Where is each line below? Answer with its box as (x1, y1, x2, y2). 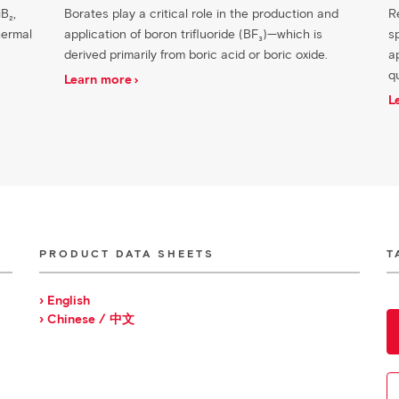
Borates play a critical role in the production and (64, 6, 339, 21)
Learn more (64, 72, 133, 87)
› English (39, 293, 90, 308)
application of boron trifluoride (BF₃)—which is (64, 27, 323, 42)
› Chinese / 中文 (39, 312, 134, 327)
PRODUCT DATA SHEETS (39, 247, 215, 260)
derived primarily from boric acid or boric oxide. (64, 47, 329, 62)
